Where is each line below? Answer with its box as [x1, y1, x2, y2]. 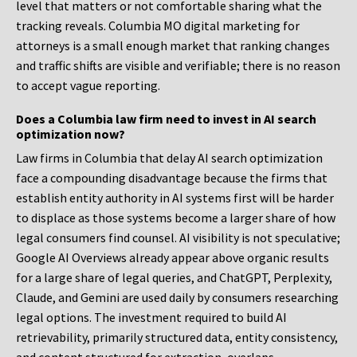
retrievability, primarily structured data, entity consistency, [16, 329, 338, 346]
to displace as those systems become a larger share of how [16, 210, 335, 226]
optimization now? [16, 126, 125, 143]
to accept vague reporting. [16, 77, 160, 94]
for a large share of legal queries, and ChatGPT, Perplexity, [16, 269, 332, 286]
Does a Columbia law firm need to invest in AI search [16, 111, 316, 127]
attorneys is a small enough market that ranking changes [16, 37, 330, 54]
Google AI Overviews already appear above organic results [16, 249, 329, 266]
